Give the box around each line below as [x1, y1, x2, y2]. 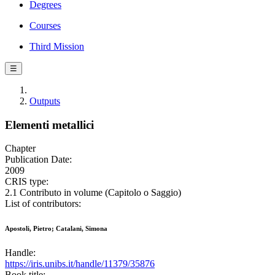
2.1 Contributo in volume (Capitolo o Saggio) [5, 187, 181, 198]
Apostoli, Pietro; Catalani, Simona [5, 225, 107, 233]
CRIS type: [5, 176, 48, 187]
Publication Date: [5, 154, 72, 165]
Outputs [29, 96, 60, 106]
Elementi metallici [5, 118, 94, 131]
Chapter [5, 143, 36, 154]
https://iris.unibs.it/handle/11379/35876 [5, 258, 155, 269]
